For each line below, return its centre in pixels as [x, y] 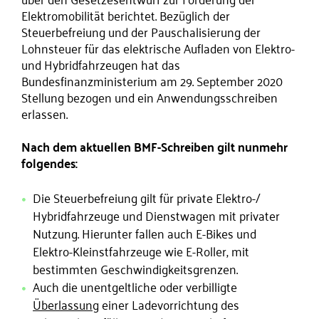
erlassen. [46, 113]
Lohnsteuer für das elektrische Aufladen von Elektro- [158, 48]
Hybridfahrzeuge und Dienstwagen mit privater [156, 215]
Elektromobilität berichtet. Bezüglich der [126, 15]
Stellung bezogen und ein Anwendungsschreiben [150, 97]
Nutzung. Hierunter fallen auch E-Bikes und [145, 233]
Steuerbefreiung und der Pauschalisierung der [141, 31]
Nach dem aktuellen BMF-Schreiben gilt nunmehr [155, 146]
